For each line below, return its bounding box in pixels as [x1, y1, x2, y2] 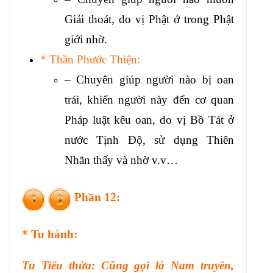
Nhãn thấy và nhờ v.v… [65, 154, 178, 167]
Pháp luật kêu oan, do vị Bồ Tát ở [65, 113, 234, 127]
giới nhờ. [65, 33, 107, 46]
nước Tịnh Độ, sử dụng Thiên [65, 133, 234, 147]
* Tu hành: [22, 227, 77, 241]
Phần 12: [71, 191, 120, 204]
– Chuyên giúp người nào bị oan [65, 73, 234, 87]
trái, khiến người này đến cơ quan [65, 93, 234, 107]
